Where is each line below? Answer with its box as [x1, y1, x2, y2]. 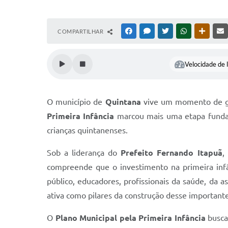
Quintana [105, 97, 141, 106]
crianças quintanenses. [47, 126, 128, 135]
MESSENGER [152, 28, 184, 34]
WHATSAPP [189, 28, 218, 34]
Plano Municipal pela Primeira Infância [55, 213, 206, 222]
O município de [47, 97, 105, 106]
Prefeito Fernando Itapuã [121, 148, 222, 157]
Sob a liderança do [47, 148, 121, 157]
